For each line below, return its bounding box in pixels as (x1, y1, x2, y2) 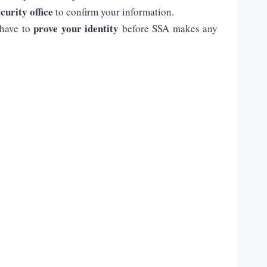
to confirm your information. (53, 5, 174, 19)
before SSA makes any (119, 21, 218, 36)
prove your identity (33, 21, 119, 36)
